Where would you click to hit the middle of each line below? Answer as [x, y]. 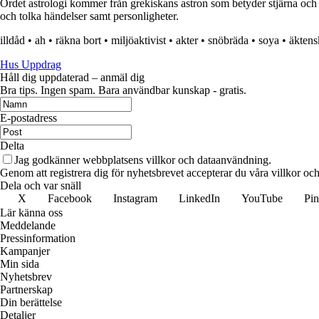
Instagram [135, 199]
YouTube [262, 199]
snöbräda [228, 41]
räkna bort [78, 41]
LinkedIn [199, 199]
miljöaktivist [138, 41]
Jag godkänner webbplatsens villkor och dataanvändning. [143, 160]
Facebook [70, 199]
